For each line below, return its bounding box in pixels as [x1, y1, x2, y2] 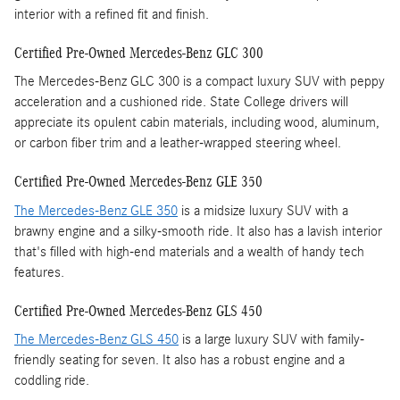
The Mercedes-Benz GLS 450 [14, 331, 179, 348]
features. [14, 263, 64, 280]
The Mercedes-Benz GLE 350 [14, 202, 178, 219]
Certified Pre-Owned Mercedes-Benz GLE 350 [14, 173, 262, 191]
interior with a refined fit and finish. [14, 5, 209, 22]
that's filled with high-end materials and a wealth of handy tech [14, 243, 364, 260]
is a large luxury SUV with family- [179, 331, 364, 348]
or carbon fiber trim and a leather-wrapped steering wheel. [14, 135, 341, 152]
